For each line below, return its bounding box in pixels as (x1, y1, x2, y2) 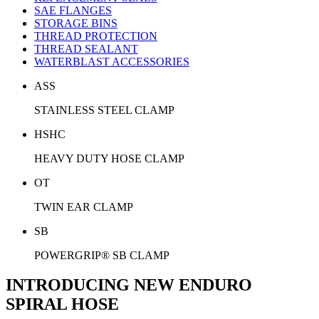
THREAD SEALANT (34, 42, 138, 55)
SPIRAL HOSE (6, 295, 119, 314)
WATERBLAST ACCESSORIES (34, 55, 189, 68)
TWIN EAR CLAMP (34, 200, 133, 213)
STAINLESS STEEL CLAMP (34, 103, 174, 116)
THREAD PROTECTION (34, 29, 157, 42)
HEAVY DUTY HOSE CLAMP (34, 152, 184, 164)
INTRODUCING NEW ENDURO (6, 276, 252, 295)
